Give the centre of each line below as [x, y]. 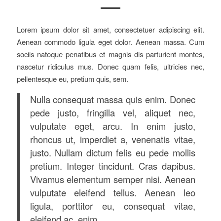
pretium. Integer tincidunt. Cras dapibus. [112, 166]
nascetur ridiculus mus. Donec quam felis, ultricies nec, [110, 66]
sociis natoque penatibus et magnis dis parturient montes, [110, 54]
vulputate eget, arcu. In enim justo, [112, 126]
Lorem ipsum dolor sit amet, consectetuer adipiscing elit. [110, 29]
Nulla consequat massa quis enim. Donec [112, 99]
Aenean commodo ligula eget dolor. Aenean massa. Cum [110, 41]
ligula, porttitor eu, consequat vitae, [112, 205]
